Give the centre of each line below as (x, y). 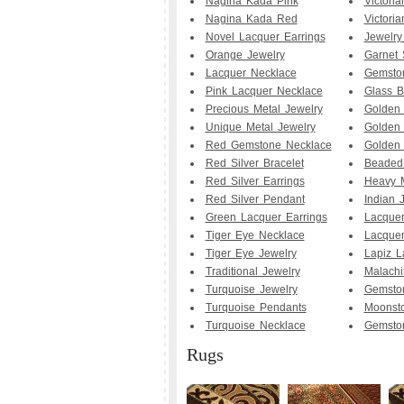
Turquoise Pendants (256, 308)
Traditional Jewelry (252, 271)
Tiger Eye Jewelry (251, 253)
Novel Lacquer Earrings (265, 37)
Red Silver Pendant (255, 199)
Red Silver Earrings (255, 181)
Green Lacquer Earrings (266, 217)
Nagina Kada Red (251, 19)
